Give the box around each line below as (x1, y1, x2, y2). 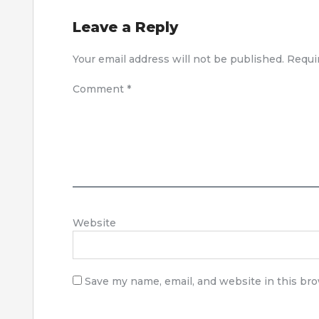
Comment (73, 82, 127, 95)
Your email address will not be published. (73, 52, 284, 66)
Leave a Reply (73, 18, 178, 36)
